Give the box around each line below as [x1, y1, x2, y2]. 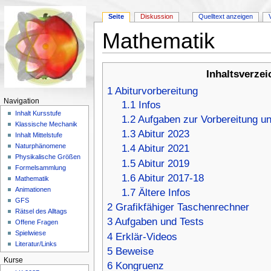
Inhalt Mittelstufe [15, 131, 63, 139]
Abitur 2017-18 [137, 172, 204, 184]
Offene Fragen [15, 218, 59, 226]
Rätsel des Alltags [15, 207, 68, 215]
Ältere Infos [138, 186, 191, 198]
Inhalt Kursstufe [15, 109, 62, 117]
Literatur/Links [15, 240, 57, 248]
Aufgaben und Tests [114, 216, 204, 228]
